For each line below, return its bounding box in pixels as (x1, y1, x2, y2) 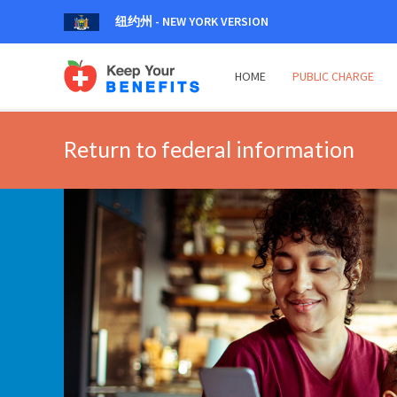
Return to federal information (64, 136, 354, 162)
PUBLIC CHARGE (292, 68, 374, 84)
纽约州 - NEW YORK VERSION (115, 13, 269, 29)
